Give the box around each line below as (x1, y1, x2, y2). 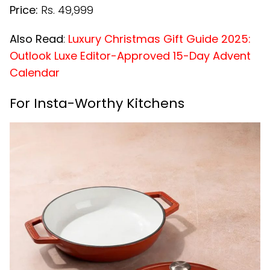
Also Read (10, 31, 63, 46)
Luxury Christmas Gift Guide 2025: (68, 31, 251, 46)
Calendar (10, 64, 60, 80)
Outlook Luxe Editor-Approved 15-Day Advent (10, 48, 251, 63)
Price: (10, 2, 38, 17)
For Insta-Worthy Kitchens (10, 93, 184, 113)
